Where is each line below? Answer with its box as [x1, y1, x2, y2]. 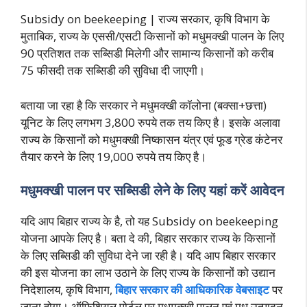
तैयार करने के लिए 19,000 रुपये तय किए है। [21, 148, 206, 164]
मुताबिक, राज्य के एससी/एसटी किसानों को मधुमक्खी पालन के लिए [21, 28, 284, 45]
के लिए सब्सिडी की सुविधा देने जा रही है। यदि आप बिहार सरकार [21, 247, 275, 264]
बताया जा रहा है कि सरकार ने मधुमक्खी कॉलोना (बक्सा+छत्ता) [21, 97, 267, 113]
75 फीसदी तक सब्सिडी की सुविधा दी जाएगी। [21, 62, 205, 79]
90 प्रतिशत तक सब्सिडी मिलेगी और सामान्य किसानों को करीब [21, 45, 273, 62]
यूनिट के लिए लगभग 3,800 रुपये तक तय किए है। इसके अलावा [21, 114, 280, 130]
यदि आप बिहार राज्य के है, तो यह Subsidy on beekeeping [21, 213, 278, 230]
